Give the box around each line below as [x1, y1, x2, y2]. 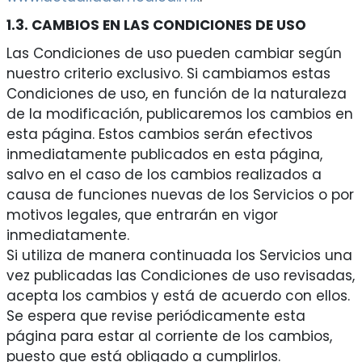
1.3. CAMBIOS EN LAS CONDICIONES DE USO [6, 15, 306, 36]
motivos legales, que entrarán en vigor [6, 205, 278, 225]
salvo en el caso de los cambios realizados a [6, 165, 322, 185]
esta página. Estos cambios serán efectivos [6, 124, 313, 145]
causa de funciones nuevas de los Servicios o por [6, 185, 354, 205]
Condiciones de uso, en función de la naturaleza [6, 84, 347, 104]
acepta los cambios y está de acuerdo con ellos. [6, 286, 350, 306]
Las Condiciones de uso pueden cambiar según [6, 44, 342, 64]
